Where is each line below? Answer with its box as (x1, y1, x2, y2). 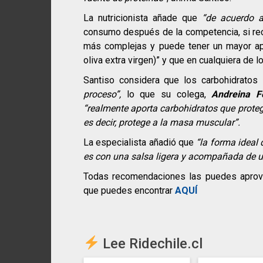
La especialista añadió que (83, 137, 197, 149)
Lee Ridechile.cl (99, 235, 203, 252)
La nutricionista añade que (83, 12, 202, 24)
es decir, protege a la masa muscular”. (83, 117, 240, 129)
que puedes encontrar (83, 185, 175, 197)
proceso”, (83, 89, 121, 100)
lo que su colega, (121, 89, 212, 100)
